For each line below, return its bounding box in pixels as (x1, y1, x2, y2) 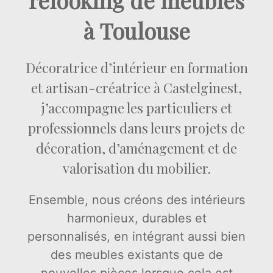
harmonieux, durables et (66, 211, 207, 226)
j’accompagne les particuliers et (41, 99, 232, 118)
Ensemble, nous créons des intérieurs (28, 193, 245, 208)
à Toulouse (83, 16, 190, 46)
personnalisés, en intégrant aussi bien (27, 229, 246, 244)
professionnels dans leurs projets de (28, 119, 245, 138)
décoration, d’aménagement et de (36, 139, 237, 158)
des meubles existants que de (50, 247, 223, 263)
